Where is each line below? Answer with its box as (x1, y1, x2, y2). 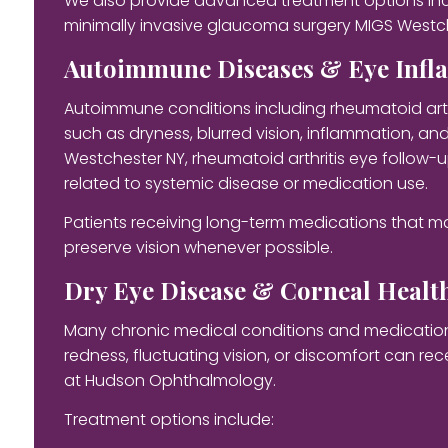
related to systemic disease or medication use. (63, 171, 428, 195)
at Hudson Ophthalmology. (63, 368, 276, 392)
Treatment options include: (63, 407, 274, 431)
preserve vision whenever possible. (63, 235, 333, 259)
